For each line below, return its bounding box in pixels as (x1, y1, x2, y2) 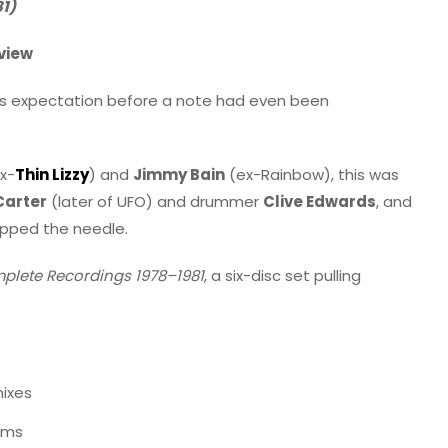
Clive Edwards (263, 190, 376, 212)
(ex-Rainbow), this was (225, 163, 399, 185)
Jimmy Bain (133, 163, 225, 185)
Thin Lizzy (15, 163, 89, 185)
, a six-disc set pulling (204, 264, 361, 286)
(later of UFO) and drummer (47, 190, 263, 212)
